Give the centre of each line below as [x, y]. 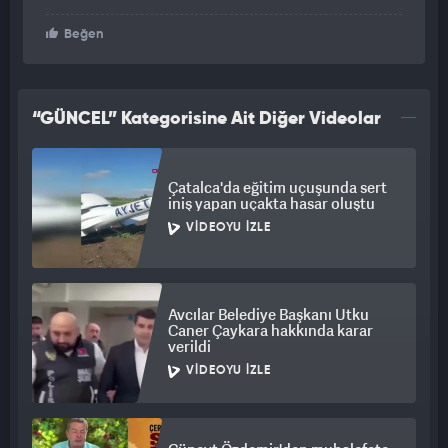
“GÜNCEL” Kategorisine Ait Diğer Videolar [206, 119]
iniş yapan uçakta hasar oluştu [271, 203]
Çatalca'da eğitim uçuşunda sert [277, 187]
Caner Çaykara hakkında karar [270, 330]
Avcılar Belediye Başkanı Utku [268, 314]
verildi [189, 346]
